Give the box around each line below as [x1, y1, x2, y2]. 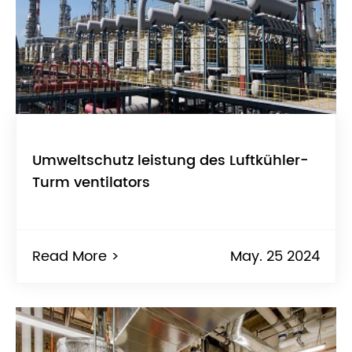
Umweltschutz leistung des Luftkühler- [32, 148, 309, 172]
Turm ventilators [32, 170, 150, 194]
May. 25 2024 [230, 244, 320, 268]
